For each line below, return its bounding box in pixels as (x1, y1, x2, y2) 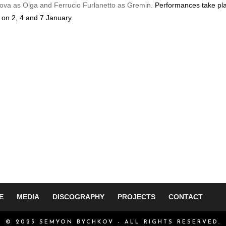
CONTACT (168, 192, 203, 201)
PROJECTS (118, 192, 156, 201)
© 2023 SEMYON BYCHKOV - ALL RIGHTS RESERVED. (5, 219, 221, 225)
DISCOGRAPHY (52, 192, 105, 201)
